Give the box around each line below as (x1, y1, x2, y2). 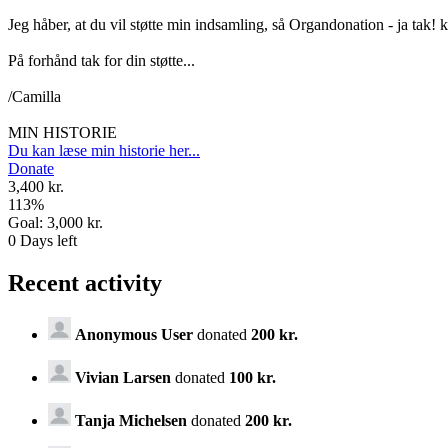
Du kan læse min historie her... (8, 142, 200, 160)
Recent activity (8, 270, 162, 297)
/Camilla (8, 88, 61, 106)
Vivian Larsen (75, 368, 171, 386)
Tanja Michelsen (75, 411, 187, 429)
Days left (16, 232, 77, 250)
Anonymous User (75, 325, 193, 343)
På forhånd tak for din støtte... (8, 52, 195, 70)
